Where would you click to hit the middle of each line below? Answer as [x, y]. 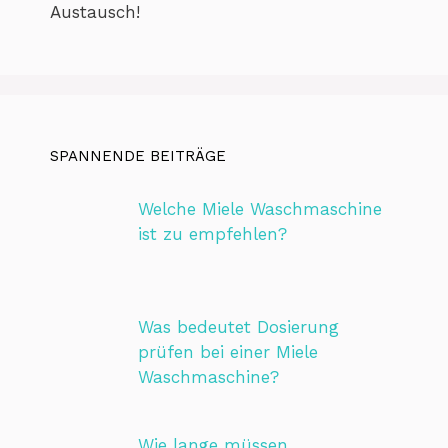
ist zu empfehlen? [212, 233]
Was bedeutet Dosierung [238, 327]
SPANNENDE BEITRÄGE [138, 155]
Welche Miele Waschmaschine [259, 208]
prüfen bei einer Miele [227, 352]
